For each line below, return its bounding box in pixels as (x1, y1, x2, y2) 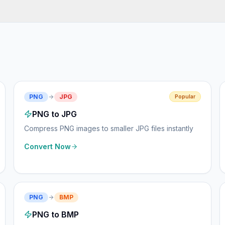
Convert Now (24, 142, 71, 151)
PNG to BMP (32, 209, 79, 219)
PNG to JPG (32, 109, 77, 119)
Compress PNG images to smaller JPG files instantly (24, 124, 193, 133)
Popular (175, 93, 196, 99)
